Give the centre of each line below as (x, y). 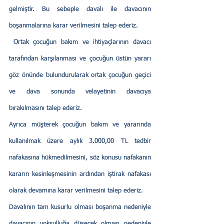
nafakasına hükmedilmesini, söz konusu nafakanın (80, 158)
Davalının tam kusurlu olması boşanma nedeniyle (80, 207)
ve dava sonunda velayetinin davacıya (80, 92)
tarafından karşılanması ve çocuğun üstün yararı (80, 59)
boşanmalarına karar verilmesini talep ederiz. (73, 26)
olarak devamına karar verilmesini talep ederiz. (77, 191)
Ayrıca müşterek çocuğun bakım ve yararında (80, 125)
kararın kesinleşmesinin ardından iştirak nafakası (80, 174)
